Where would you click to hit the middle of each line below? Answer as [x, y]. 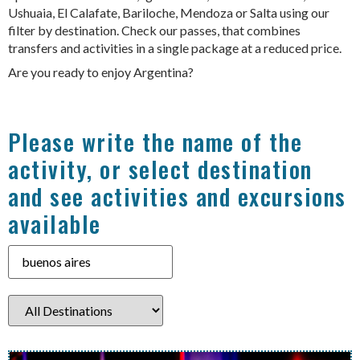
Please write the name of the [155, 141]
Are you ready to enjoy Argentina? [101, 72]
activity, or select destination [160, 169]
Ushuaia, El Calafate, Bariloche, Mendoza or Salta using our [169, 12]
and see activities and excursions [177, 196]
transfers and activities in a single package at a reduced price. [176, 48]
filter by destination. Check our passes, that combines [154, 30]
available [55, 223]
